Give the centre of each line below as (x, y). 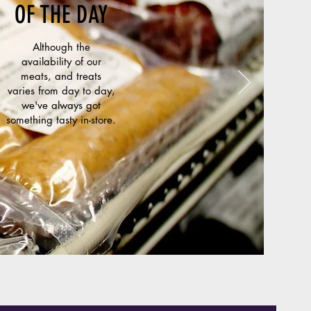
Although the (61, 47)
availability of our (61, 61)
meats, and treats (61, 76)
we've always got (61, 105)
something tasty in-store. (61, 120)
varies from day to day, (61, 91)
